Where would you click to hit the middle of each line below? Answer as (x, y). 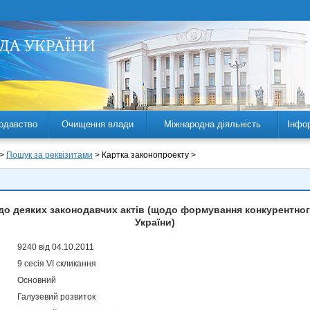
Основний (37, 280)
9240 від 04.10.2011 (56, 247)
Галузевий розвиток (56, 297)
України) (155, 222)
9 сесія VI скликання (57, 264)
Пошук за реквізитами (49, 155)
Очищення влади (98, 124)
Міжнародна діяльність (212, 124)
